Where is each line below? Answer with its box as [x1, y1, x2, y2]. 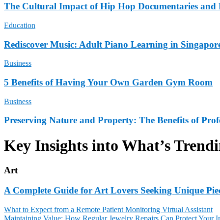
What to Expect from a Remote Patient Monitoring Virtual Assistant [4, 205, 213, 214]
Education [4, 21, 35, 29]
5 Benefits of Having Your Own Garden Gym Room [4, 77, 213, 88]
